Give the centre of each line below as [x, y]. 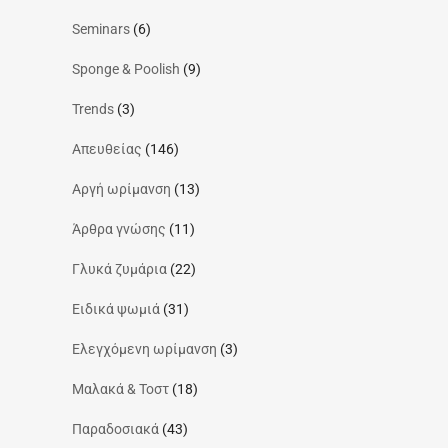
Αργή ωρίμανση [121, 189]
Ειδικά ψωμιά [116, 309]
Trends [93, 109]
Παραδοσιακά [115, 429]
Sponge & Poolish [126, 69]
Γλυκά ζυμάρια [119, 269]
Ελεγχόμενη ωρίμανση [144, 349]
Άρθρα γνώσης [119, 229]
